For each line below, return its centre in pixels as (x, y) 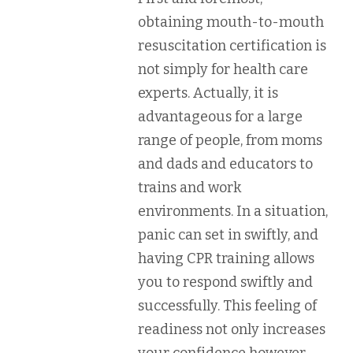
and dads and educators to (225, 163)
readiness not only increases (232, 329)
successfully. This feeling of (227, 305)
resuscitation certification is (232, 45)
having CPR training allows (226, 258)
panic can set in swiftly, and (228, 234)
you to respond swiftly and (225, 282)
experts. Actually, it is (208, 93)
